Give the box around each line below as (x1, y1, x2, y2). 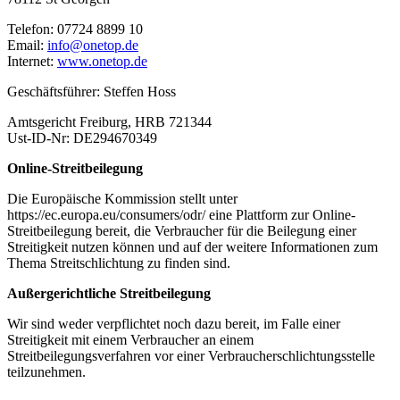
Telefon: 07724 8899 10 (7, 21, 143, 37)
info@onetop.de (47, 37, 138, 54)
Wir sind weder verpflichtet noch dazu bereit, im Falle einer (7, 316, 340, 332)
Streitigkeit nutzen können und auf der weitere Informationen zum (7, 239, 378, 255)
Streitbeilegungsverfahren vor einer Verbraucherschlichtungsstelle (7, 348, 375, 364)
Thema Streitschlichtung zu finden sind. (7, 255, 230, 271)
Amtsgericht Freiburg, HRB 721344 (7, 114, 212, 130)
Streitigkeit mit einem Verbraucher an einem (7, 332, 254, 348)
